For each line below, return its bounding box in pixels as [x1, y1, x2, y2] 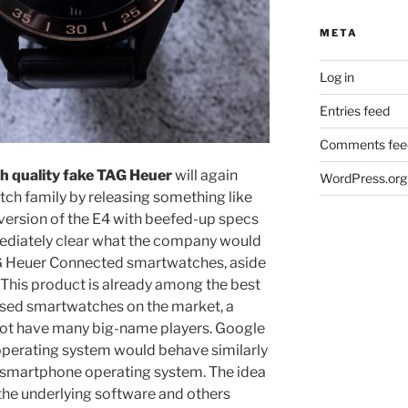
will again [172, 167, 238, 185]
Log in [319, 68, 354, 85]
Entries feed [319, 102, 390, 118]
